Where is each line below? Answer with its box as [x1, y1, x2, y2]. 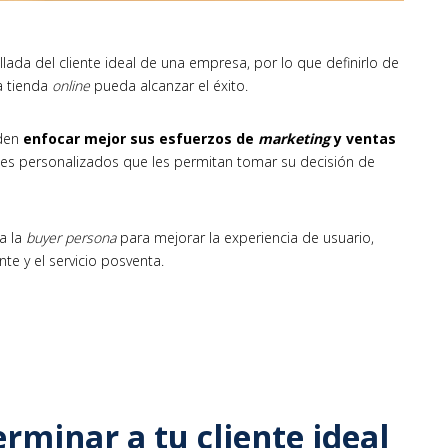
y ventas [330, 129, 396, 149]
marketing [258, 129, 330, 149]
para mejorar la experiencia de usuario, [116, 228, 374, 248]
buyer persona [26, 228, 116, 248]
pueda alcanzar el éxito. [90, 76, 248, 96]
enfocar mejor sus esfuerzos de [23, 129, 258, 149]
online [52, 76, 90, 96]
